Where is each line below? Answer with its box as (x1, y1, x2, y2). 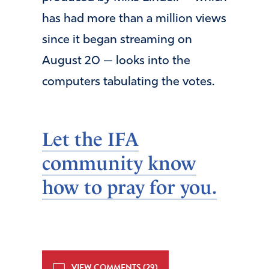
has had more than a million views (42, 13, 226, 26)
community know (42, 152, 196, 175)
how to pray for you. (42, 176, 217, 199)
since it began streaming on (42, 34, 192, 47)
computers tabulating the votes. (42, 76, 214, 89)
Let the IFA (42, 128, 139, 151)
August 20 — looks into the (42, 55, 190, 68)
